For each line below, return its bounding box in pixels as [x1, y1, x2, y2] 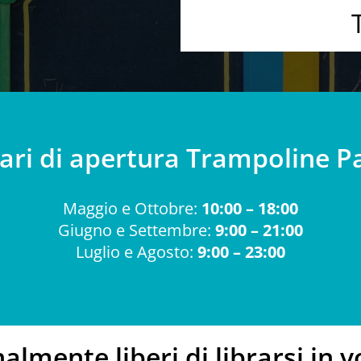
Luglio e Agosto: [76, 241, 193, 263]
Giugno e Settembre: [58, 219, 215, 241]
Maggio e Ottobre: [63, 197, 201, 219]
